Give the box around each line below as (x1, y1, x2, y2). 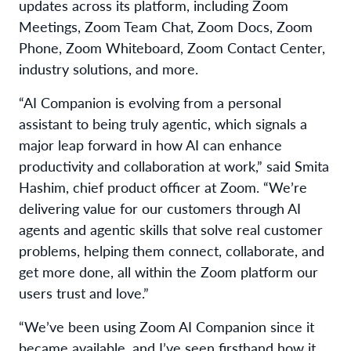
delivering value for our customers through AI (19, 197, 301, 218)
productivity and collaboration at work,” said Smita (19, 155, 329, 175)
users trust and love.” (19, 282, 149, 302)
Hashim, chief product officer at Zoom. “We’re (19, 176, 307, 197)
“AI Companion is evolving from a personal (19, 92, 281, 112)
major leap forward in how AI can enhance (19, 134, 282, 154)
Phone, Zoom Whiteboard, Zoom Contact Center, (19, 37, 325, 57)
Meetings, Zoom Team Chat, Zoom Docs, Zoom (19, 16, 313, 36)
